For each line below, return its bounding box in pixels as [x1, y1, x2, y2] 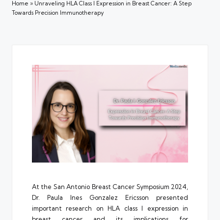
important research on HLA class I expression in [32, 204, 188, 212]
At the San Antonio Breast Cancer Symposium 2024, [32, 182, 188, 191]
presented [149, 193, 188, 201]
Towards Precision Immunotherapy [12, 9, 104, 17]
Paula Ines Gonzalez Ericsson [47, 193, 149, 201]
